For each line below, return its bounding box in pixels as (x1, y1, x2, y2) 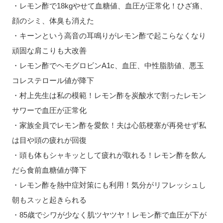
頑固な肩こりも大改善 (11, 46, 87, 55)
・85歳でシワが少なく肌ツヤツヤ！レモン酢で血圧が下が (11, 211, 207, 220)
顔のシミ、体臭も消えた (11, 16, 94, 25)
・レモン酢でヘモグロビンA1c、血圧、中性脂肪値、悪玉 (11, 61, 204, 70)
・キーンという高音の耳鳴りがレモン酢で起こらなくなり (11, 31, 206, 40)
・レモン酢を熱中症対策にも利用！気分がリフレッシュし (11, 181, 206, 190)
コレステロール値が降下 (11, 76, 94, 85)
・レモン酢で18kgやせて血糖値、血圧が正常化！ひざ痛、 (11, 1, 207, 10)
